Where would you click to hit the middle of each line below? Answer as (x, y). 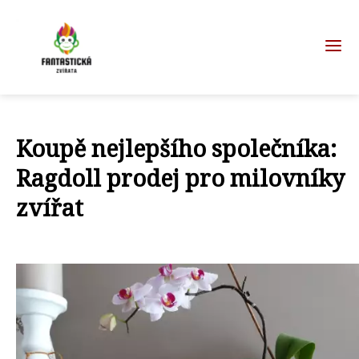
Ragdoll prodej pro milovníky (180, 177)
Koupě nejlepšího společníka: (176, 148)
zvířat (50, 207)
